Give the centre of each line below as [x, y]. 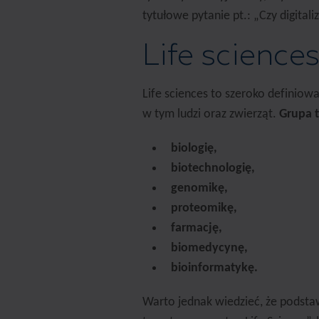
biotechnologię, [213, 168]
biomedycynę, [209, 248]
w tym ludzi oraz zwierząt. [209, 114]
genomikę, [199, 188]
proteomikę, [204, 208]
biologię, [194, 148]
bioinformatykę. [214, 268]
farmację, [197, 228]
